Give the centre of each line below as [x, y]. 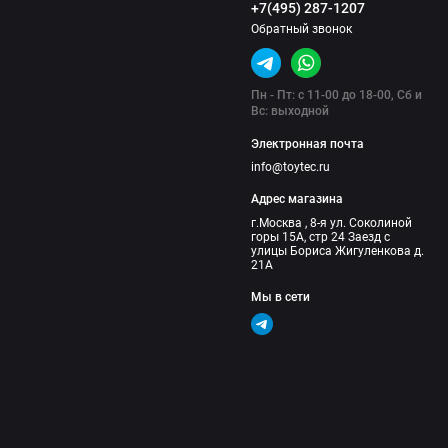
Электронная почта [308, 144]
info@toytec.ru [291, 167]
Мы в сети [281, 296]
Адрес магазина [297, 199]
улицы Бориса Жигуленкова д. [338, 250]
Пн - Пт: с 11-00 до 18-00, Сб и [337, 94]
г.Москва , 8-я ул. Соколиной [332, 222]
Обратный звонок [302, 28]
